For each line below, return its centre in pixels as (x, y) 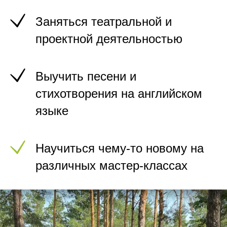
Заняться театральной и (104, 22)
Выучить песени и (86, 76)
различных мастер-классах (111, 165)
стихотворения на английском (119, 93)
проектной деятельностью (109, 39)
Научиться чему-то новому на (120, 148)
